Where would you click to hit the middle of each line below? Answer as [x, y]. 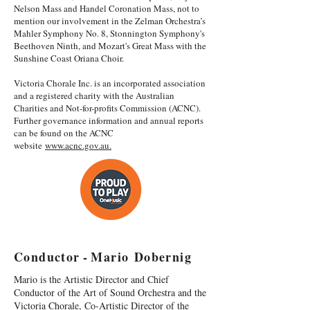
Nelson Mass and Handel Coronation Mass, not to [107, 8]
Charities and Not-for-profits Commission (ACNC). [107, 108]
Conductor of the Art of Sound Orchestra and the [110, 292]
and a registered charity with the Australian [94, 95]
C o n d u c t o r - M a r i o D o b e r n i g [102, 257]
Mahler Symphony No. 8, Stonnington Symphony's [109, 33]
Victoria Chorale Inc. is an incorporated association [110, 83]
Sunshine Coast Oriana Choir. [69, 58]
